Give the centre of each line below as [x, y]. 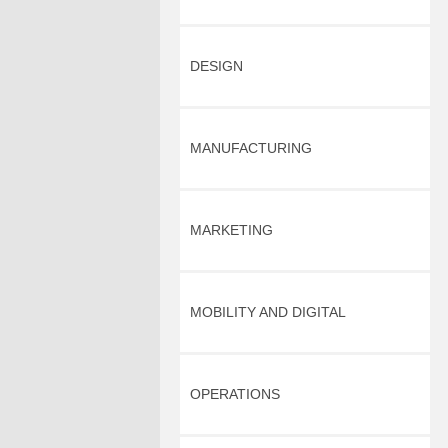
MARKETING [231, 230]
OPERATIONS [235, 394]
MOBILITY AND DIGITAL [268, 312]
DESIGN [216, 66]
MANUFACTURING [251, 148]
